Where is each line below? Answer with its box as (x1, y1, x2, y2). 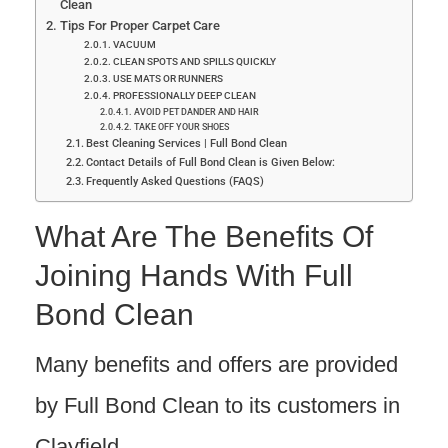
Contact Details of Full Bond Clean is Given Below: (86, 155, 336, 169)
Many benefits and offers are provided (35, 352, 398, 377)
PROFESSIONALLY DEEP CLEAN (112, 90, 258, 101)
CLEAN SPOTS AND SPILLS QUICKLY (112, 56, 278, 67)
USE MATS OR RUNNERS (112, 73, 225, 84)
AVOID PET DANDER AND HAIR (133, 106, 261, 117)
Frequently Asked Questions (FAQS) (86, 174, 265, 188)
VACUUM (112, 39, 158, 50)
